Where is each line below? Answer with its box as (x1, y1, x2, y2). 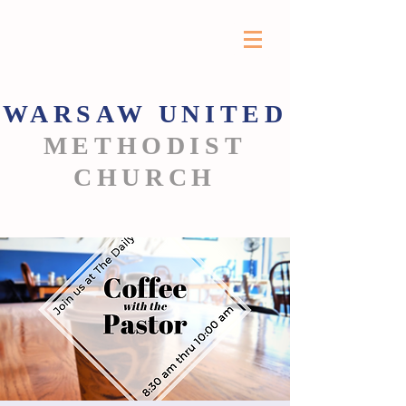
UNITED (158, 100, 288, 128)
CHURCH (73, 163, 217, 191)
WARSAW (2, 100, 159, 128)
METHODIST (43, 131, 247, 159)
